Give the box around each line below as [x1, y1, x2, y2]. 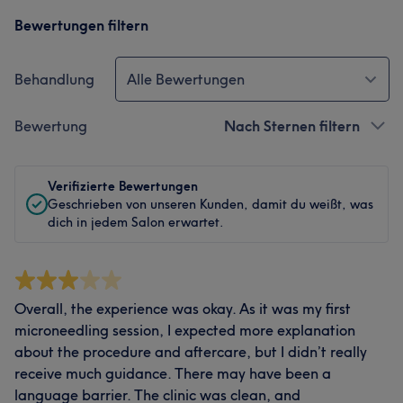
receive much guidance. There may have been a [14, 364, 331, 382]
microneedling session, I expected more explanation [14, 321, 355, 339]
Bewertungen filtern [14, 16, 148, 34]
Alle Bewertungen [127, 70, 245, 88]
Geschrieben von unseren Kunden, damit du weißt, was [48, 196, 373, 212]
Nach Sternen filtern [224, 117, 360, 135]
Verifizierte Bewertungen [48, 178, 198, 194]
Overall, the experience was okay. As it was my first [14, 300, 351, 318]
